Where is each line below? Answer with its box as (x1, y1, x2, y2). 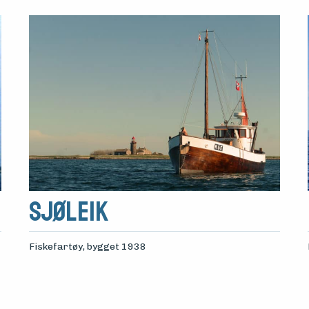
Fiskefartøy (28, 241, 83, 253)
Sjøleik (28, 195, 108, 230)
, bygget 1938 (82, 241, 146, 253)
